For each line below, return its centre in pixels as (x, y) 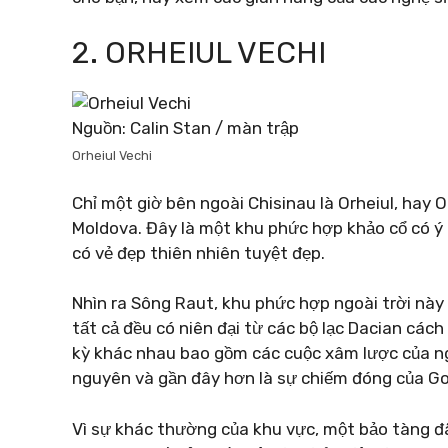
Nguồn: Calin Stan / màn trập (185, 128)
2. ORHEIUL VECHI (199, 53)
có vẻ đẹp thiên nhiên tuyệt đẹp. (198, 252)
